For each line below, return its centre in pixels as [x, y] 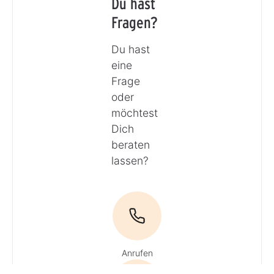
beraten [130, 145]
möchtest [134, 113]
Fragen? [134, 23]
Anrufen [137, 253]
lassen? [130, 161]
